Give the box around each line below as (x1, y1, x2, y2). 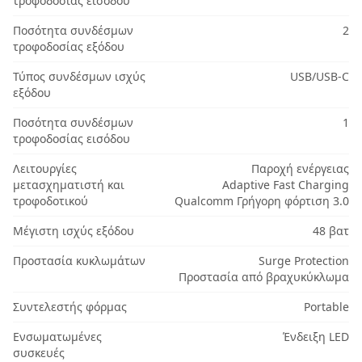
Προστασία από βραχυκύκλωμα (178, 269, 349, 285)
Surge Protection (258, 253, 349, 269)
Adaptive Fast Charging (221, 177, 349, 193)
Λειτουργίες (13, 161, 77, 177)
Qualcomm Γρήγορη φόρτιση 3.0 (174, 193, 349, 209)
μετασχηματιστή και (13, 177, 124, 193)
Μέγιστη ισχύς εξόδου (13, 223, 134, 239)
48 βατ (312, 223, 349, 239)
